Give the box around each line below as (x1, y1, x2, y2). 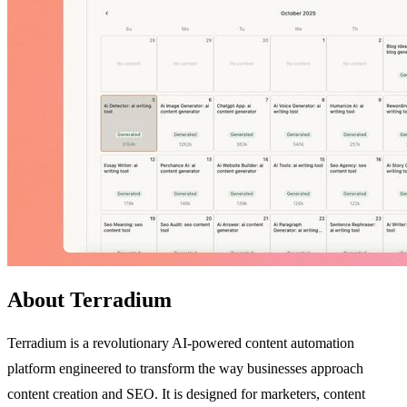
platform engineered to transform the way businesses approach (7, 360, 363, 376)
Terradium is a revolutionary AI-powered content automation (7, 334, 354, 351)
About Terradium (7, 287, 172, 312)
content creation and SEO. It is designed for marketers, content (7, 385, 365, 402)
